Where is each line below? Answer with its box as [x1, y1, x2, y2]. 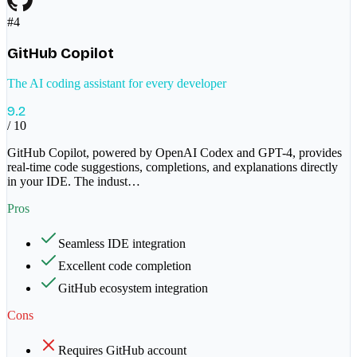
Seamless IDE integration [58, 237, 186, 251]
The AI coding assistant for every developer [7, 76, 226, 91]
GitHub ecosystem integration [58, 281, 208, 296]
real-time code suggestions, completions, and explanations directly [7, 160, 338, 175]
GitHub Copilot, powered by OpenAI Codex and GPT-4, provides [7, 146, 342, 160]
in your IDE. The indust [7, 175, 127, 189]
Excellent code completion [58, 259, 191, 273]
